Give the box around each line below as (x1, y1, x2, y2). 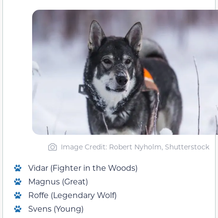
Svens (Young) (28, 203, 84, 214)
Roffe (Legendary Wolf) (28, 189, 117, 200)
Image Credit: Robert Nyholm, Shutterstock (61, 142, 209, 151)
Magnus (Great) (28, 176, 88, 186)
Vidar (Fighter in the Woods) (28, 162, 138, 173)
